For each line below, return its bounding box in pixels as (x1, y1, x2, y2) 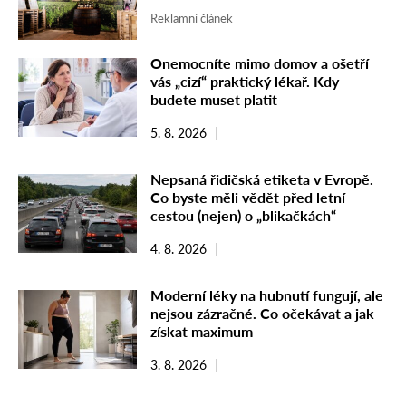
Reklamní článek (150, 11, 233, 26)
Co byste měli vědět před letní (150, 188, 345, 206)
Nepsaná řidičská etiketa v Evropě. (150, 169, 373, 188)
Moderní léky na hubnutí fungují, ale (150, 285, 383, 304)
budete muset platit (150, 90, 277, 108)
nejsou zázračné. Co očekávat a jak (150, 304, 374, 322)
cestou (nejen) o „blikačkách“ (150, 206, 336, 224)
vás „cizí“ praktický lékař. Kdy (150, 72, 339, 90)
